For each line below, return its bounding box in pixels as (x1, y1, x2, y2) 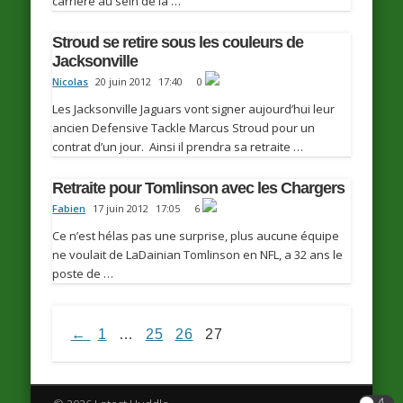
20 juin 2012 (95, 75, 152, 89)
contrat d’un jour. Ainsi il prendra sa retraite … (52, 139, 304, 156)
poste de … (52, 265, 114, 282)
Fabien (52, 201, 86, 216)
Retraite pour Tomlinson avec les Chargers (52, 179, 345, 198)
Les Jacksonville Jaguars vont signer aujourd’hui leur (52, 101, 336, 118)
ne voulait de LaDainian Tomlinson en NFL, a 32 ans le (52, 246, 344, 264)
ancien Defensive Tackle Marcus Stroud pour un (52, 120, 316, 137)
